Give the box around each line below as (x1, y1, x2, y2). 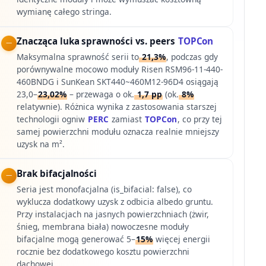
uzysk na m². (17, 138, 65, 150)
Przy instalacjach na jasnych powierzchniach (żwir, (17, 208, 210, 220)
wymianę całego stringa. (17, 6, 112, 18)
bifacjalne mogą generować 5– (17, 233, 136, 245)
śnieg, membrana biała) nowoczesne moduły (17, 220, 189, 232)
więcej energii (153, 233, 211, 245)
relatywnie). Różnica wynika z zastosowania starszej (17, 100, 217, 112)
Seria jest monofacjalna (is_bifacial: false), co (17, 183, 192, 195)
